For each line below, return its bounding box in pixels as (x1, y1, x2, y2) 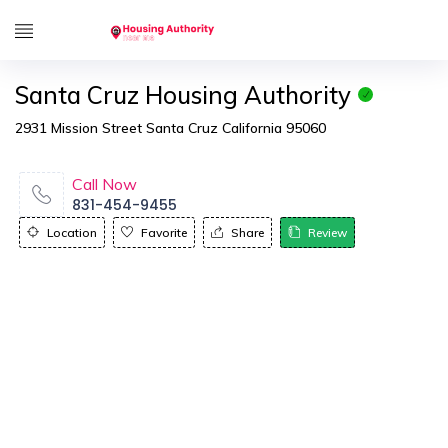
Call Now (72, 174, 137, 194)
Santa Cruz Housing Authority (15, 80, 351, 110)
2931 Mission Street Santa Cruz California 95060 (15, 119, 326, 137)
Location (47, 225, 97, 240)
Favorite (141, 225, 187, 240)
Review (308, 225, 347, 240)
